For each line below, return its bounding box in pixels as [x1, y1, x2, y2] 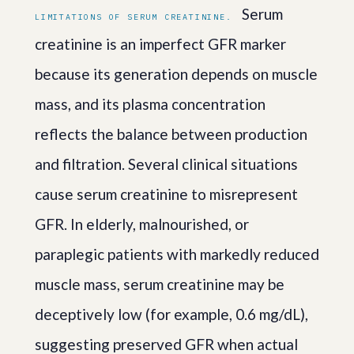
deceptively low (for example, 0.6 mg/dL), [35, 304, 308, 323]
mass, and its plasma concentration [35, 94, 265, 113]
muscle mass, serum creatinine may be [35, 274, 284, 293]
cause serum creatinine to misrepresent [35, 184, 298, 203]
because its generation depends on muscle [35, 64, 318, 83]
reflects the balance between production [35, 124, 307, 143]
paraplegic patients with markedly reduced [35, 244, 319, 263]
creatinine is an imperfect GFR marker [35, 34, 286, 53]
